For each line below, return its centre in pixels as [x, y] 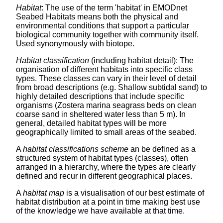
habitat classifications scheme [76, 149]
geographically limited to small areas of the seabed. [106, 132]
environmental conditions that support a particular [103, 26]
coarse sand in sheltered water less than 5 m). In [101, 114]
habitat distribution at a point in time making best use [108, 202]
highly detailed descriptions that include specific [100, 97]
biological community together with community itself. [107, 35]
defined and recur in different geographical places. [104, 176]
